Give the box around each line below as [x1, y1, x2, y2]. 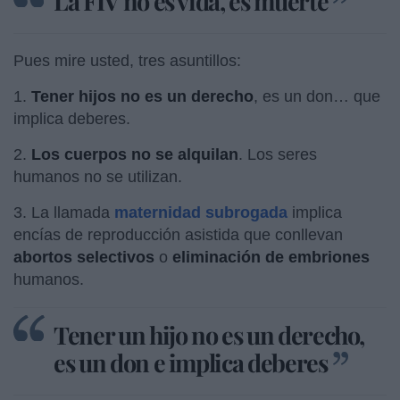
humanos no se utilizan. [13, 167, 182, 186]
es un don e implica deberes [54, 346, 328, 379]
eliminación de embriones [172, 247, 370, 266]
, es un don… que [254, 87, 380, 105]
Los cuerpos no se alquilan [31, 145, 238, 163]
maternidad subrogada [114, 203, 287, 221]
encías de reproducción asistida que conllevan [13, 225, 343, 244]
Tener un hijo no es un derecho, [54, 318, 365, 351]
